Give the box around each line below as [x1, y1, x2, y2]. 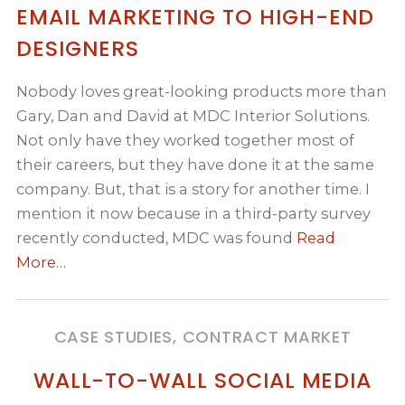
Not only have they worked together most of [16, 131, 355, 150]
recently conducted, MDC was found [16, 229, 297, 248]
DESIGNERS [16, 33, 139, 64]
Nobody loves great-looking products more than [16, 82, 388, 101]
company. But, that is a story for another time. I [16, 180, 371, 199]
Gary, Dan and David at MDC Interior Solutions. [16, 107, 371, 126]
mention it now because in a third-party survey [16, 204, 372, 223]
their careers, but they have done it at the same [16, 155, 375, 174]
